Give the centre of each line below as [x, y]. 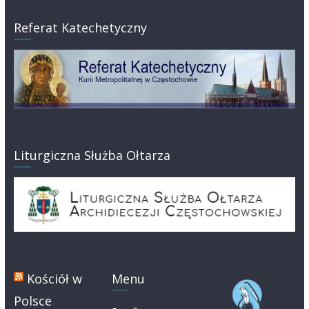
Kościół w [54, 278]
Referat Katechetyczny [80, 28]
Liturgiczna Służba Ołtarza [92, 155]
